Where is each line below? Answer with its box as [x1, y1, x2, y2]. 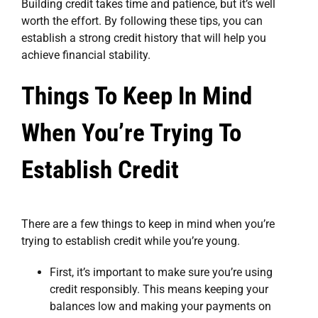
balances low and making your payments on [50, 300, 271, 314]
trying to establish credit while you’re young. [21, 234, 240, 248]
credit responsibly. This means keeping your [50, 283, 268, 297]
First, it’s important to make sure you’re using [50, 265, 273, 280]
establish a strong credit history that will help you [21, 31, 266, 45]
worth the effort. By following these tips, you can [21, 13, 263, 28]
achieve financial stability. [21, 48, 150, 62]
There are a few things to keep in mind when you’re [21, 217, 275, 231]
